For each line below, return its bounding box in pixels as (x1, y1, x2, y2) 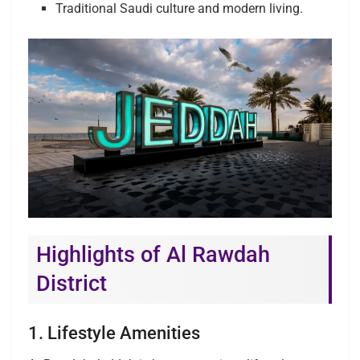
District (36, 271, 107, 297)
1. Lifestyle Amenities (28, 322, 200, 343)
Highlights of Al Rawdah (36, 242, 270, 268)
